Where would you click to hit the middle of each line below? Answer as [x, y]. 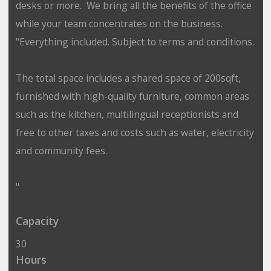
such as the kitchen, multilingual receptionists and [127, 114]
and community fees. [61, 150]
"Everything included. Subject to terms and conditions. [135, 41]
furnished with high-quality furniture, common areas [132, 96]
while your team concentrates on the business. [121, 23]
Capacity [37, 221]
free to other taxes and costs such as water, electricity [135, 132]
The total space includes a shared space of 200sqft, [128, 78]
